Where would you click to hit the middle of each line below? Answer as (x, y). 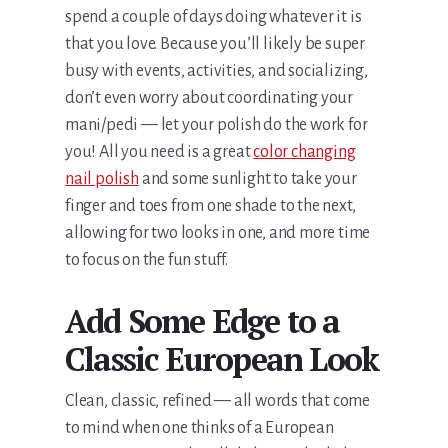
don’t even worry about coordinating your (209, 98)
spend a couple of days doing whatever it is (213, 17)
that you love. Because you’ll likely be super (215, 44)
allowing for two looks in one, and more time (218, 233)
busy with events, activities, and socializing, (216, 71)
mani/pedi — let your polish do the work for (216, 125)
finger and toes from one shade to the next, (210, 206)
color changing (304, 152)
